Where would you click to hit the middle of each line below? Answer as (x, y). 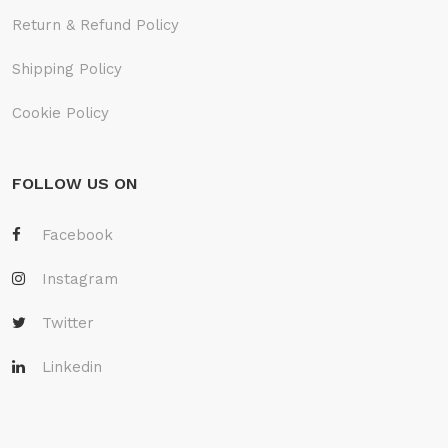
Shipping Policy (67, 68)
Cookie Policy (60, 112)
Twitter (68, 322)
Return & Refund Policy (95, 24)
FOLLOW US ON (75, 183)
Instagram (80, 278)
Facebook (77, 234)
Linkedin (72, 366)
